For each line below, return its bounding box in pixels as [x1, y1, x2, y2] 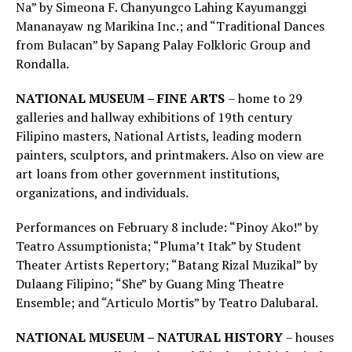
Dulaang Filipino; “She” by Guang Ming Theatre [16, 275, 284, 293]
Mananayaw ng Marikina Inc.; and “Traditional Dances [16, 17, 324, 35]
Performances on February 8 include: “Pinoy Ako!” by [16, 218, 318, 236]
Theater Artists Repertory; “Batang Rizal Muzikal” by [16, 256, 317, 274]
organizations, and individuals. [16, 184, 189, 202]
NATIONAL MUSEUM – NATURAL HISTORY [16, 328, 283, 346]
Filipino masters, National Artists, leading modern [16, 127, 302, 145]
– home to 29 [228, 90, 302, 108]
